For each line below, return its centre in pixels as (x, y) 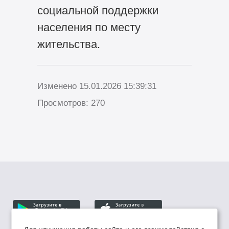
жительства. (68, 44)
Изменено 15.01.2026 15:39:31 (97, 86)
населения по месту (89, 28)
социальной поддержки (98, 11)
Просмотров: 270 (71, 103)
